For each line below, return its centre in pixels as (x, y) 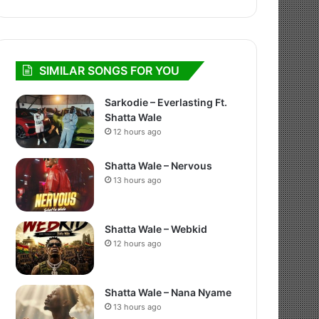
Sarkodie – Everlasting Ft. (166, 102)
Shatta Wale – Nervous (159, 166)
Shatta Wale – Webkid (156, 229)
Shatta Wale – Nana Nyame (168, 292)
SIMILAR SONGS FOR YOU (110, 70)
